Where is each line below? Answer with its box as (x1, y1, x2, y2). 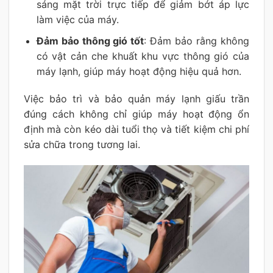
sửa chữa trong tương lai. (24, 138, 140, 151)
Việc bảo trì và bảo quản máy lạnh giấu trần (24, 93, 249, 105)
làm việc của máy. (36, 13, 119, 26)
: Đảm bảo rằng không (144, 34, 250, 47)
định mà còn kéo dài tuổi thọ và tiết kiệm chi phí (24, 123, 249, 136)
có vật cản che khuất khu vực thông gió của (36, 49, 249, 62)
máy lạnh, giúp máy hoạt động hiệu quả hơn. (36, 65, 241, 77)
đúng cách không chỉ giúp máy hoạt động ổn (24, 108, 249, 121)
